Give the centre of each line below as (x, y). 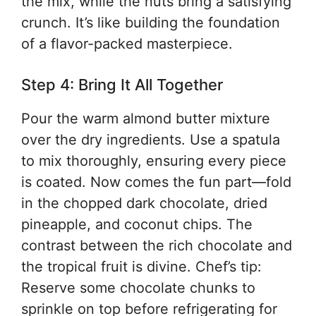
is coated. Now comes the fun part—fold (156, 182)
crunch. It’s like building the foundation (151, 22)
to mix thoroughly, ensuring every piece (154, 160)
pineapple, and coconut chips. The (137, 224)
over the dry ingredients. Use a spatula (151, 139)
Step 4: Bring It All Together (122, 84)
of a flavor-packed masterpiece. (127, 43)
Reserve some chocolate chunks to (138, 287)
